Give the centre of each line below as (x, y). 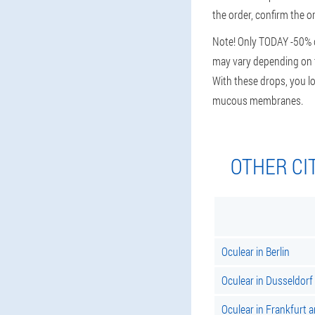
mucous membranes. (258, 100)
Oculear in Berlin (256, 251)
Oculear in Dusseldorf (267, 280)
